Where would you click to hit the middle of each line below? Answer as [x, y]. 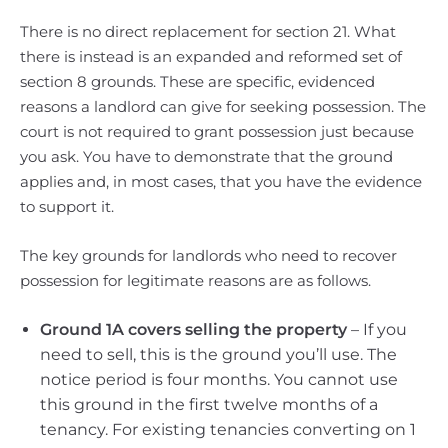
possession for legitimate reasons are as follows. [195, 280]
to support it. [67, 206]
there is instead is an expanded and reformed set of [211, 56]
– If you [377, 329]
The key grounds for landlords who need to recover [208, 255]
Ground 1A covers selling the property [193, 329]
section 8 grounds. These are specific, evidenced [197, 81]
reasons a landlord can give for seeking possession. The [223, 106]
